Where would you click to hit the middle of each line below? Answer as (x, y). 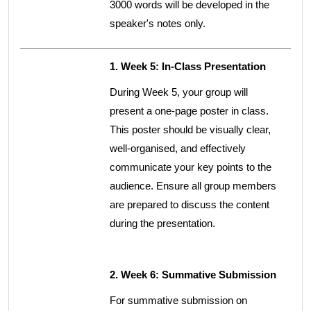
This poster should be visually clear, (190, 129)
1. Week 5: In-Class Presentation (188, 66)
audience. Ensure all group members (193, 186)
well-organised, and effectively (178, 148)
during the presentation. (162, 223)
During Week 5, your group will (179, 92)
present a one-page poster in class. (189, 111)
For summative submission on (178, 300)
